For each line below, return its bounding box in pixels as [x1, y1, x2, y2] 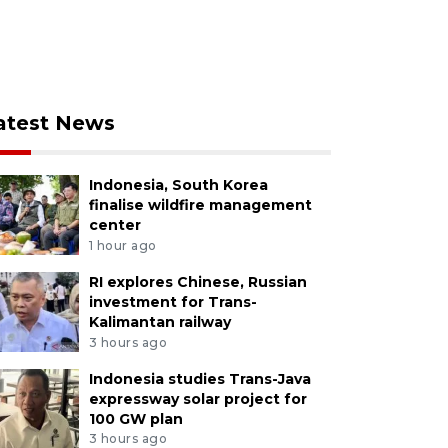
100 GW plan [88, 409, 183, 428]
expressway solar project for [88, 389, 307, 408]
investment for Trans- [88, 292, 257, 311]
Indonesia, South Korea [88, 176, 268, 194]
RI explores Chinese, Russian [88, 272, 307, 291]
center [88, 216, 141, 234]
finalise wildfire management [88, 196, 312, 214]
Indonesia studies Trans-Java [88, 369, 311, 388]
